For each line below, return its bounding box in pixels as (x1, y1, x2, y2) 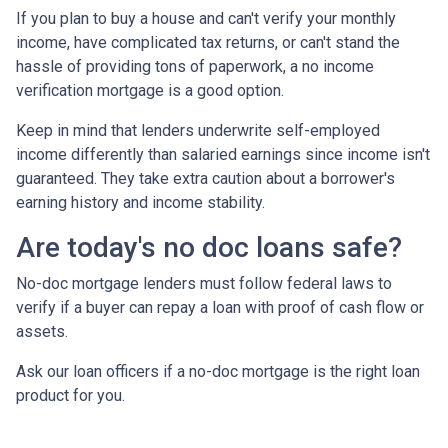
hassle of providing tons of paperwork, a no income (16, 56, 374, 76)
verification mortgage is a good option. (16, 80, 284, 100)
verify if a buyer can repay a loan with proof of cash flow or (16, 297, 424, 317)
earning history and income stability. (16, 192, 265, 212)
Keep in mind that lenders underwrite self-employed (16, 120, 380, 140)
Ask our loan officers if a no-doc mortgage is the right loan (16, 361, 420, 381)
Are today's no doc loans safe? (16, 230, 409, 264)
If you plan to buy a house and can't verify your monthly (16, 8, 396, 28)
